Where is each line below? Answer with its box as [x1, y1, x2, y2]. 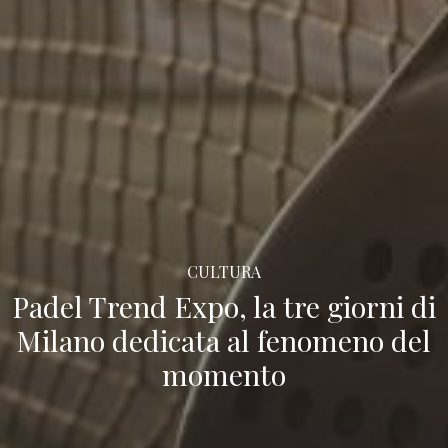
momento [162, 354, 286, 393]
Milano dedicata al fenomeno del [17, 320, 431, 359]
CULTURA [187, 260, 261, 282]
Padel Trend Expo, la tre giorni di [12, 286, 436, 325]
